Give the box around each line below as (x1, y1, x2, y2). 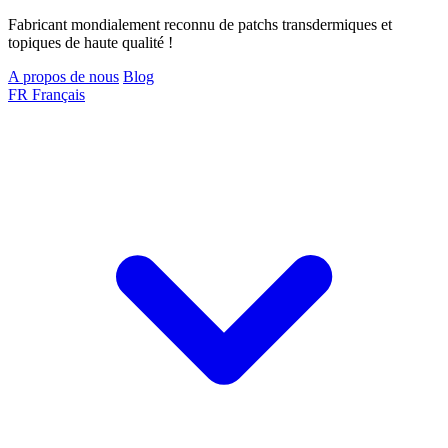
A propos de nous (8, 68, 119, 85)
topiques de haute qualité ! (8, 34, 173, 51)
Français (32, 86, 85, 103)
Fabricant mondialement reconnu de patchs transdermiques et (8, 16, 392, 33)
